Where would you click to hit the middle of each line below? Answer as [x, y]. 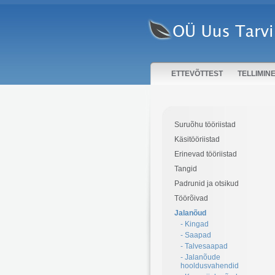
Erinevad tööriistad [206, 154]
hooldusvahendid [210, 266]
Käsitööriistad [197, 139]
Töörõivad [191, 198]
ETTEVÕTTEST [197, 74]
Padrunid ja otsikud [207, 184]
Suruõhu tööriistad [205, 125]
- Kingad [195, 224]
